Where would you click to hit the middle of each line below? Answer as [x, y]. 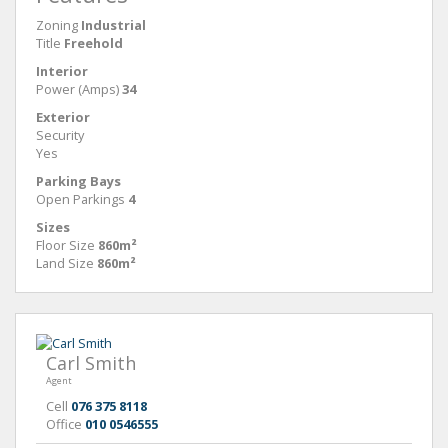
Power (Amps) [77, 88]
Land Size [65, 262]
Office [65, 423]
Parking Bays [78, 180]
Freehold [93, 42]
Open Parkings [80, 198]
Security [60, 134]
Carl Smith [91, 362]
